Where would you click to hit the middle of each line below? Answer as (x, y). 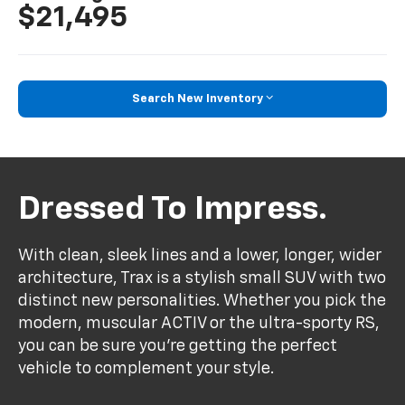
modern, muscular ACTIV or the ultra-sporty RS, (199, 323)
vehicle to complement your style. (146, 368)
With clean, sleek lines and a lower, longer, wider (200, 255)
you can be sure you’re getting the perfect (178, 346)
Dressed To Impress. (173, 210)
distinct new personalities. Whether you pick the (202, 301)
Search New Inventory (198, 99)
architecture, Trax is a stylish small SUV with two (202, 278)
